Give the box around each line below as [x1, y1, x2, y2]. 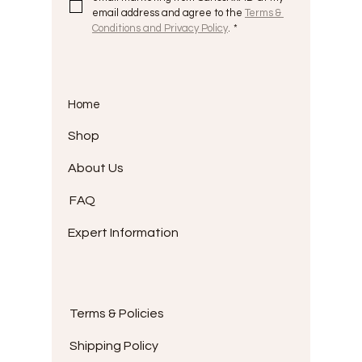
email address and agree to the [92, 7, 245, 19]
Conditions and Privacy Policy [92, 23, 228, 34]
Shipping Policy [69, 339, 158, 352]
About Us [68, 162, 124, 175]
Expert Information [68, 226, 179, 239]
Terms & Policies [69, 307, 164, 320]
